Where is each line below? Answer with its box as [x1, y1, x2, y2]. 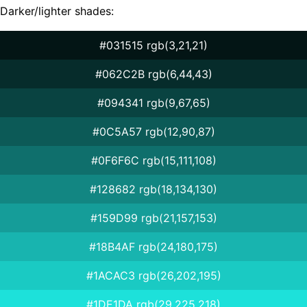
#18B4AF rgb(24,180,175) [89, 239, 218, 254]
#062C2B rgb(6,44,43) [95, 66, 212, 81]
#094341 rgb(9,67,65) [97, 95, 210, 110]
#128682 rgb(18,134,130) [90, 182, 217, 196]
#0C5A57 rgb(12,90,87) [92, 124, 215, 138]
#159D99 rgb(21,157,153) [90, 210, 217, 225]
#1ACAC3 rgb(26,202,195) [86, 268, 221, 282]
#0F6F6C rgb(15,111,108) [90, 153, 217, 167]
